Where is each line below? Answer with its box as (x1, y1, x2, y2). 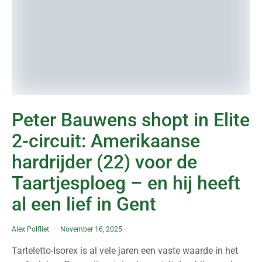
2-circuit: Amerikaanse (12, 130, 200, 152)
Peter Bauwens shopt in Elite (12, 109, 250, 131)
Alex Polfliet (12, 225, 49, 233)
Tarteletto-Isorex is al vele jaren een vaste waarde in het (12, 245, 238, 256)
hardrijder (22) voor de (12, 151, 197, 173)
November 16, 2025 (60, 225, 122, 233)
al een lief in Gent (12, 193, 156, 215)
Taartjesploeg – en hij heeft (12, 172, 240, 194)
